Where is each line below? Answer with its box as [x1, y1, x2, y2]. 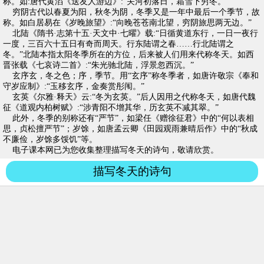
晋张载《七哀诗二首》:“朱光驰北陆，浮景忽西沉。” [3, 61, 194, 70]
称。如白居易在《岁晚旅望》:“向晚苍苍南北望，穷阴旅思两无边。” [3, 18, 252, 27]
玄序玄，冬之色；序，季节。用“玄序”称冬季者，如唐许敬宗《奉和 [3, 71, 259, 80]
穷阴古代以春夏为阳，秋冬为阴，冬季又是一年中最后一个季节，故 [3, 8, 260, 16]
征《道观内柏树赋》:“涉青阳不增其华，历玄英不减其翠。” [3, 103, 219, 112]
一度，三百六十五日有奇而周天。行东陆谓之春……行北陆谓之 [3, 39, 234, 48]
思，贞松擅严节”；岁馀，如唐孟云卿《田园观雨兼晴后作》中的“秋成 [3, 124, 258, 133]
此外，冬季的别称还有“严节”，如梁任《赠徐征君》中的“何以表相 [3, 114, 254, 123]
